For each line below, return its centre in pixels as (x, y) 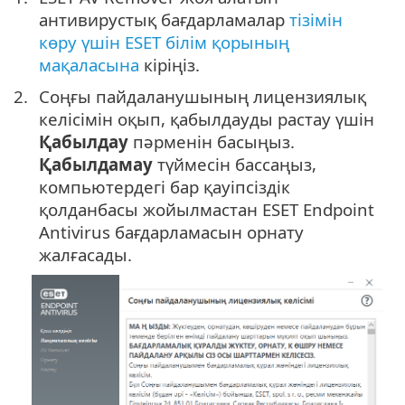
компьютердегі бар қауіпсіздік (165, 187)
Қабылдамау (96, 165)
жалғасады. (85, 255)
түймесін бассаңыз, (235, 165)
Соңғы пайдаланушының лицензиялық (202, 97)
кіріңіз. (170, 65)
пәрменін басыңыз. (212, 142)
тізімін (316, 20)
